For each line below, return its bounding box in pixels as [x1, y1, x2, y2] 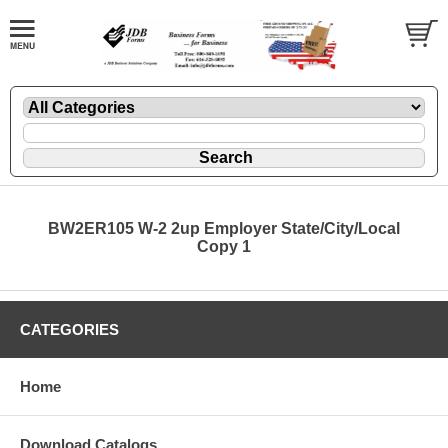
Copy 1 [197, 237, 251, 255]
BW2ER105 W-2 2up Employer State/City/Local [48, 219, 400, 237]
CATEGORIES [20, 320, 119, 338]
